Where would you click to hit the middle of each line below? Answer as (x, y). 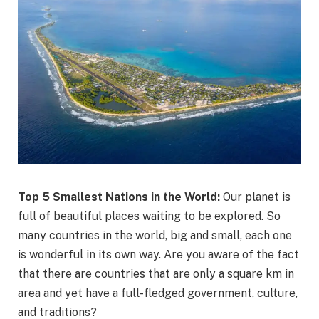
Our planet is (257, 197)
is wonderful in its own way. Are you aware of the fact (158, 255)
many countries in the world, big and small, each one (155, 236)
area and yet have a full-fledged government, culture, (158, 293)
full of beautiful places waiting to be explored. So (149, 216)
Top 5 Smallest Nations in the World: (120, 197)
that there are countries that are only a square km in (156, 274)
